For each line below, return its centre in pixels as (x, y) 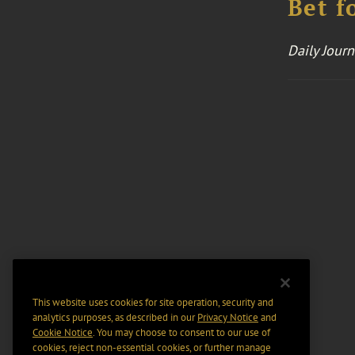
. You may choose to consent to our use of (181, 333)
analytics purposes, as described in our (115, 318)
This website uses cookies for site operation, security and (153, 303)
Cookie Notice (63, 333)
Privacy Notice (228, 318)
